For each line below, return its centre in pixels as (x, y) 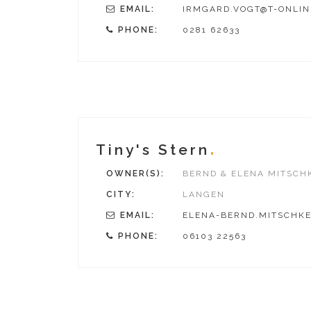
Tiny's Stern (153, 150)
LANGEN (204, 194)
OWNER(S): (135, 174)
